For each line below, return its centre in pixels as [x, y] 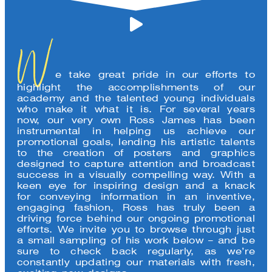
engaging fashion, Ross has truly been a [136, 207]
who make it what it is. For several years [136, 109]
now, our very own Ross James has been [136, 120]
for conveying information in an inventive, [136, 196]
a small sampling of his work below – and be [136, 240]
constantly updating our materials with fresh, [136, 262]
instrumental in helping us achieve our [136, 131]
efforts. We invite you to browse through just [136, 229]
